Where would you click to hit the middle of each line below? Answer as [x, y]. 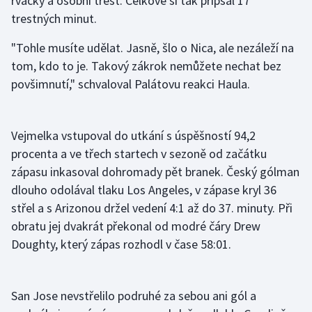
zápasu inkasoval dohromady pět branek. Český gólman [155, 172]
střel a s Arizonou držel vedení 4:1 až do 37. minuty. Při [152, 208]
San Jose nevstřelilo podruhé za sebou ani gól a [134, 296]
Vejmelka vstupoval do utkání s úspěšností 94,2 [133, 136]
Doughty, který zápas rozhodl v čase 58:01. [121, 244]
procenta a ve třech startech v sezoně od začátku [139, 154]
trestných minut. [54, 19]
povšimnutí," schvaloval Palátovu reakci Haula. [131, 84]
